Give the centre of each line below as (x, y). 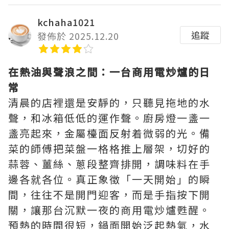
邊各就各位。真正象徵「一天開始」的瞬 (109, 179)
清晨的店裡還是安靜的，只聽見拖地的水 (109, 103)
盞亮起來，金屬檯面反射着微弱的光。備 (109, 133)
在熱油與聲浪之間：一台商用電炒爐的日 (109, 72)
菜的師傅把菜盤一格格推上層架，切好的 (109, 149)
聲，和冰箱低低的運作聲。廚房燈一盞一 (109, 118)
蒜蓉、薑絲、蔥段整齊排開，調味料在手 (109, 164)
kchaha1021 (66, 22)
